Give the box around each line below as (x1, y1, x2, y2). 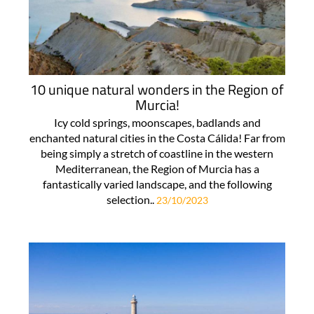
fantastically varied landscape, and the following (42, 177, 272, 191)
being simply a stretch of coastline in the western (41, 146, 273, 160)
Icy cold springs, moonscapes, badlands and (53, 115, 261, 129)
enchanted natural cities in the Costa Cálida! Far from (29, 130, 285, 144)
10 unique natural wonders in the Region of (30, 78, 284, 100)
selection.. (106, 192, 156, 206)
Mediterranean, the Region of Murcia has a (55, 161, 259, 175)
